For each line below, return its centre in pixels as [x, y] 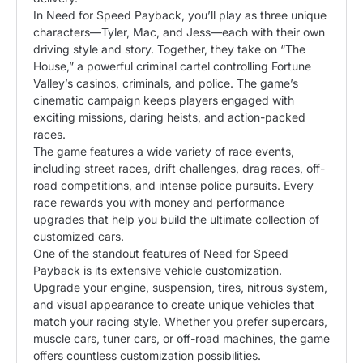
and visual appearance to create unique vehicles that [174, 304]
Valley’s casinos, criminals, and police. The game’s [166, 83]
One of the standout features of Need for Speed [161, 253]
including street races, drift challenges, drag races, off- [179, 168]
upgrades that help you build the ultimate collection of [176, 219]
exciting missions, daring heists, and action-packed [169, 117]
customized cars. [79, 236]
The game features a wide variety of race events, [164, 151]
